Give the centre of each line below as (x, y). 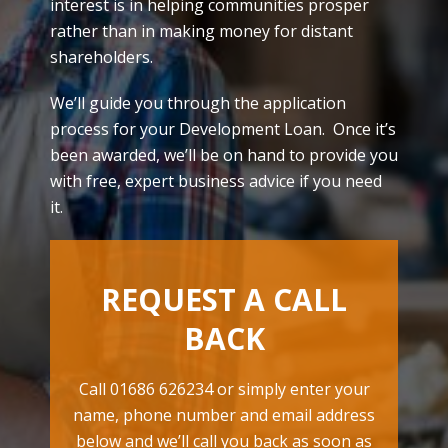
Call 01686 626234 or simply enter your (224, 389)
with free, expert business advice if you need (216, 181)
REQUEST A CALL (224, 299)
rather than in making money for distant (201, 31)
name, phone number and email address (224, 415)
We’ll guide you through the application (198, 103)
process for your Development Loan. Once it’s (223, 129)
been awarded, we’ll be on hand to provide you (224, 155)
